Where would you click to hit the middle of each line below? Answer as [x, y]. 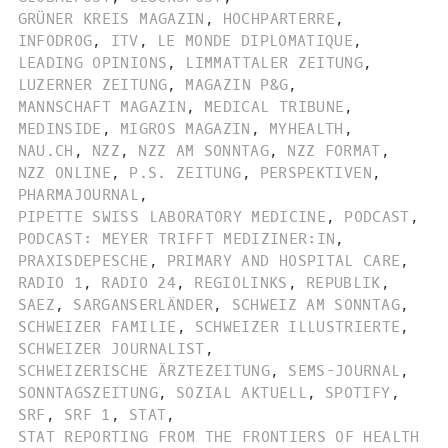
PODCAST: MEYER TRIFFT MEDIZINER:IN [176, 238]
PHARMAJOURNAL [78, 194]
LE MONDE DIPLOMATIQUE [255, 40]
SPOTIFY [358, 392]
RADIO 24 [139, 282]
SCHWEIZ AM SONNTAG [315, 304]
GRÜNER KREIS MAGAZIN [111, 18]
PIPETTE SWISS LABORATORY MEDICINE [172, 216]
